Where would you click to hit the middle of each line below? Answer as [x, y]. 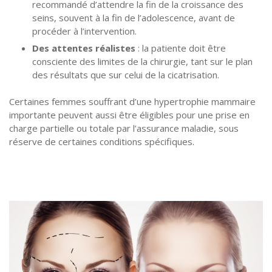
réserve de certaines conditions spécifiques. [102, 142]
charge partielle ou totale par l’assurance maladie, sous [124, 128]
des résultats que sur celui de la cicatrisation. [125, 74]
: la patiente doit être [180, 48]
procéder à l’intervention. [84, 31]
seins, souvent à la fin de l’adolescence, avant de [133, 17]
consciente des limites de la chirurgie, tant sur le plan [142, 61]
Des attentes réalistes [83, 48]
